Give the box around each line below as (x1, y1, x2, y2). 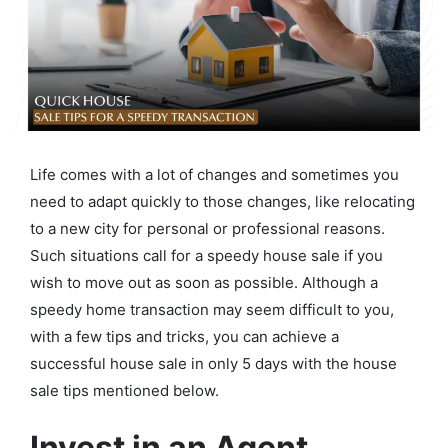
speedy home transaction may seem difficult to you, (30, 300, 394, 320)
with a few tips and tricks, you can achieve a (30, 327, 339, 347)
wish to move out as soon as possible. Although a (30, 273, 378, 293)
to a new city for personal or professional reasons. (30, 219, 385, 239)
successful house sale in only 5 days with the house (30, 354, 397, 374)
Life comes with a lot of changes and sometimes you (30, 165, 399, 185)
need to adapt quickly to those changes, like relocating (30, 192, 415, 212)
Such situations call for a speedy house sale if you (30, 246, 383, 266)
